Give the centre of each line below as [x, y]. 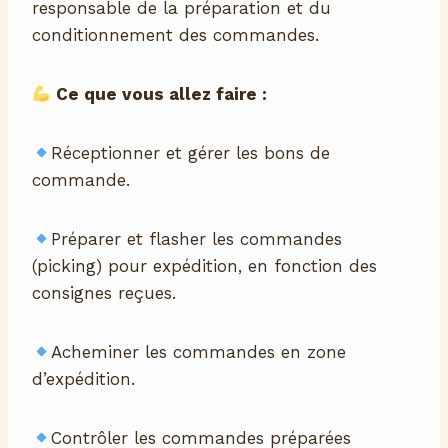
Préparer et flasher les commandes [197, 239]
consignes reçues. [104, 293]
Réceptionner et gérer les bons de [191, 153]
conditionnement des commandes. [175, 35]
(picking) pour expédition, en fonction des [204, 266]
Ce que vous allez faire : [159, 94]
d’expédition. [83, 379]
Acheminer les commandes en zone [199, 352]
